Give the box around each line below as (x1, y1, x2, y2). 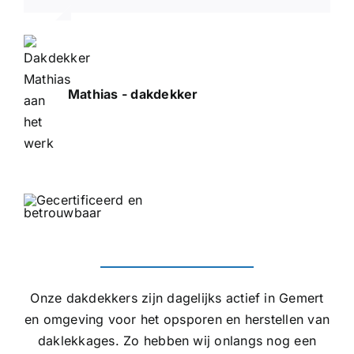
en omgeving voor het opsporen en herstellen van (24, 311, 330, 328)
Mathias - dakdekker (67, 86, 198, 103)
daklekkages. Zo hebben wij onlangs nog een (37, 333, 317, 349)
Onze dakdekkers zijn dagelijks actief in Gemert (30, 290, 324, 307)
